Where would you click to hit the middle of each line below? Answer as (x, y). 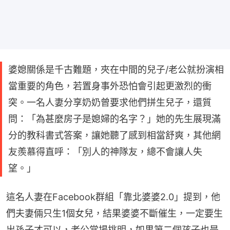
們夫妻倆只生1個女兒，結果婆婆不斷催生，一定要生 (114, 213)
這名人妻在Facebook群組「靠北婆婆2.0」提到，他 (113, 197)
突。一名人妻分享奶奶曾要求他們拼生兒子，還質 (110, 102)
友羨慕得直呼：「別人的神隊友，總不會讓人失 (105, 151)
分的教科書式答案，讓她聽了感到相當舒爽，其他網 (114, 135)
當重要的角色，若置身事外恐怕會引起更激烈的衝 (110, 86)
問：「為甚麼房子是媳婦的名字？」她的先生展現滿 (114, 119)
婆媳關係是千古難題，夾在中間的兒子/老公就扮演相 (116, 69)
